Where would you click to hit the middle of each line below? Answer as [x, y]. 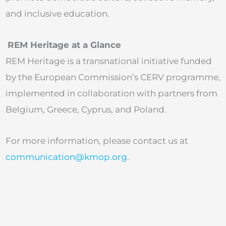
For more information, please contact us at [97, 140]
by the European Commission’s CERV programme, [113, 77]
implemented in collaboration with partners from [111, 93]
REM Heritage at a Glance [64, 45]
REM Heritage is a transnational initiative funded [109, 61]
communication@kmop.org [66, 157]
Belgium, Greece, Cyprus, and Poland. [86, 109]
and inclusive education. [58, 14]
